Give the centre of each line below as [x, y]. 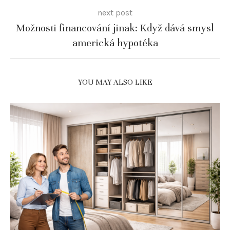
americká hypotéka [115, 43]
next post [115, 12]
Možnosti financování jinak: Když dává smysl [115, 28]
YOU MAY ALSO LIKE [115, 82]
